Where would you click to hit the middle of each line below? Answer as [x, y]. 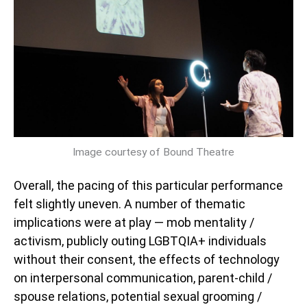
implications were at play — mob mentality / [134, 222]
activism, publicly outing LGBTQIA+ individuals [140, 241]
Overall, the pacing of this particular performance [148, 185]
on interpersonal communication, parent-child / [143, 278]
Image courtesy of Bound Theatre [153, 152]
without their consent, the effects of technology [147, 259]
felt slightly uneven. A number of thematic [130, 204]
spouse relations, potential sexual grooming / [138, 296]
